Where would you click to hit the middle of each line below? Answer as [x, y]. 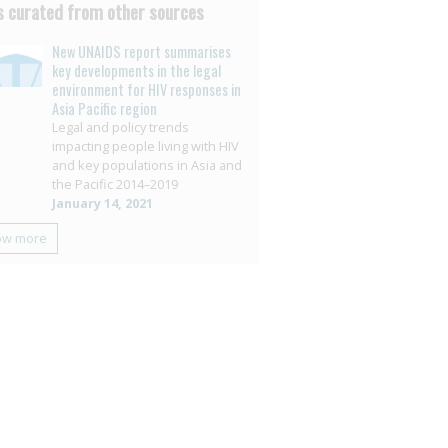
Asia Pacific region [104, 108]
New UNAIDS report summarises [141, 51]
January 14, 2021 [102, 203]
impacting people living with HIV [145, 146]
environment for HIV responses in [146, 89]
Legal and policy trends [120, 127]
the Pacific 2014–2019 [114, 184]
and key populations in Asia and [146, 165]
